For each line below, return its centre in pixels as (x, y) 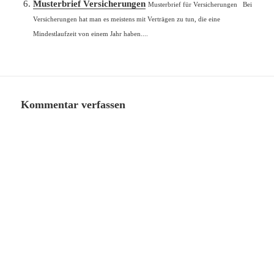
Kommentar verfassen (73, 104)
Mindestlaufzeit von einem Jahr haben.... (91, 33)
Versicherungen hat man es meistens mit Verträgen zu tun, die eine (127, 19)
